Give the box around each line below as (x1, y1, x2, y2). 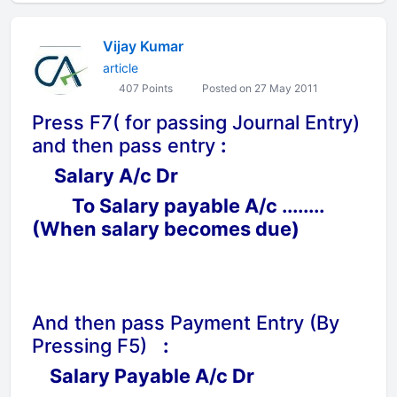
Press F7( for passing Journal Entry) (32, 111, 360, 134)
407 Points (116, 82, 173, 95)
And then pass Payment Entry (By (32, 311, 339, 334)
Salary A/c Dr (32, 164, 178, 187)
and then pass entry (32, 134, 221, 157)
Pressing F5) (32, 334, 163, 357)
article (103, 60, 138, 75)
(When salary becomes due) (32, 217, 300, 240)
